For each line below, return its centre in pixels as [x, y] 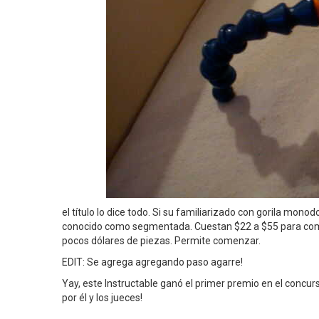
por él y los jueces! [102, 298]
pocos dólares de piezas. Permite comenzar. [161, 241]
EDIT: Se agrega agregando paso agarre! [152, 262]
